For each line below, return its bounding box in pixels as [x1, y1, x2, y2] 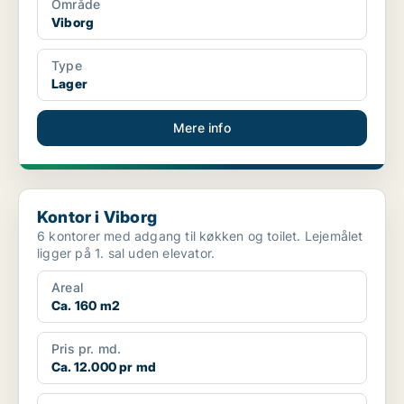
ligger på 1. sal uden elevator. [37, 245, 216, 262]
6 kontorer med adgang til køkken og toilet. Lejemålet [37, 228, 305, 244]
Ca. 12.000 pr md [51, 359, 157, 375]
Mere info [173, 120, 231, 136]
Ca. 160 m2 [51, 298, 120, 314]
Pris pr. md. [51, 341, 122, 357]
